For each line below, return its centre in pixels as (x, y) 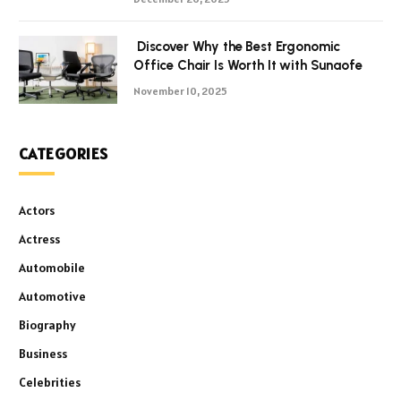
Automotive (52, 296)
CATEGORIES (64, 153)
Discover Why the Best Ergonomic (237, 46)
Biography (47, 324)
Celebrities (50, 382)
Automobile (52, 267)
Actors (37, 210)
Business (43, 353)
